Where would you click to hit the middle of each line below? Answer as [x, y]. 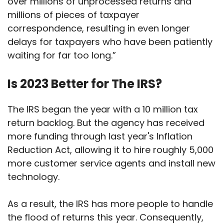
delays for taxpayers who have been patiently [110, 42]
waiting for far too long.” [62, 55]
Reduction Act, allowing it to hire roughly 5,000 [110, 150]
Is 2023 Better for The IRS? [85, 84]
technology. [33, 177]
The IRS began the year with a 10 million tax [103, 109]
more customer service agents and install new [111, 163]
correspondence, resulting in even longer [99, 28]
